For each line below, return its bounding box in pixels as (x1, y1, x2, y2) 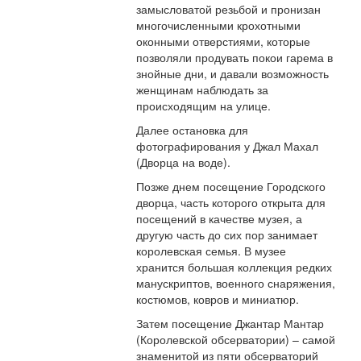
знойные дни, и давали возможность (136, 65, 330, 82)
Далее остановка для (136, 122, 249, 139)
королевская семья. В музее (136, 243, 287, 259)
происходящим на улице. (136, 98, 272, 114)
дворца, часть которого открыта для (136, 194, 326, 211)
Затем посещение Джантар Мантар (136, 315, 325, 332)
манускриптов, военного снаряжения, (136, 275, 336, 292)
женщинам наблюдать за (136, 81, 269, 98)
